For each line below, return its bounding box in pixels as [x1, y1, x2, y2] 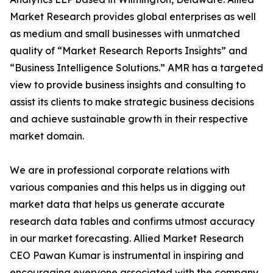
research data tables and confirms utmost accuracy [10, 215, 255, 228]
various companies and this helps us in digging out [10, 181, 246, 194]
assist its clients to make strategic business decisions [10, 96, 254, 108]
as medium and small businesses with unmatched [10, 27, 240, 40]
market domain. [10, 130, 84, 143]
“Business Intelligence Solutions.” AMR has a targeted [10, 62, 263, 74]
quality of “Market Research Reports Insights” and [10, 44, 247, 57]
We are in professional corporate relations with [10, 164, 230, 177]
